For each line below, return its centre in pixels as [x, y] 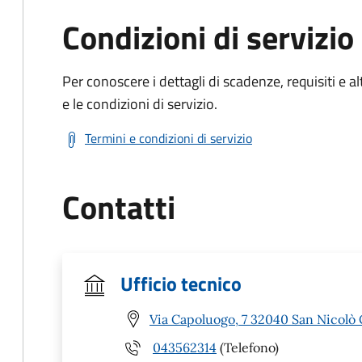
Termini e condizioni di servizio [168, 138]
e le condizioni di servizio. [140, 104]
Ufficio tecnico [181, 284]
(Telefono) [248, 347]
